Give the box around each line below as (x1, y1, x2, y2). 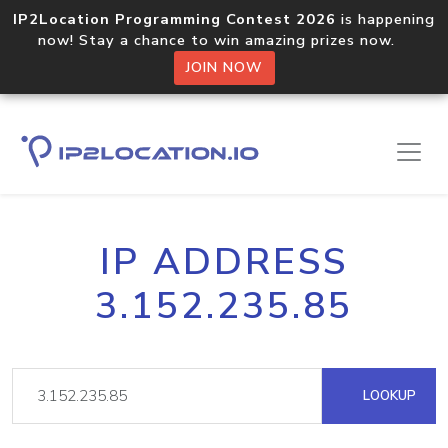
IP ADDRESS (100, 237, 348, 287)
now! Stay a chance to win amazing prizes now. (38, 30, 410, 50)
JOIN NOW (185, 58, 263, 77)
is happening (336, 9, 435, 29)
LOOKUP (359, 386, 416, 405)
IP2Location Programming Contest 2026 (13, 9, 336, 29)
